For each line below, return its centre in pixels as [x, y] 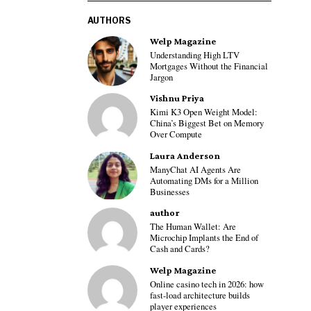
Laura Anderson [185, 155]
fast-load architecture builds [200, 295]
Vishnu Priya [177, 99]
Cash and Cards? [180, 249]
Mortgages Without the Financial [209, 66]
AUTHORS [109, 20]
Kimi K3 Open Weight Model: [204, 112]
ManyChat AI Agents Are [195, 169]
